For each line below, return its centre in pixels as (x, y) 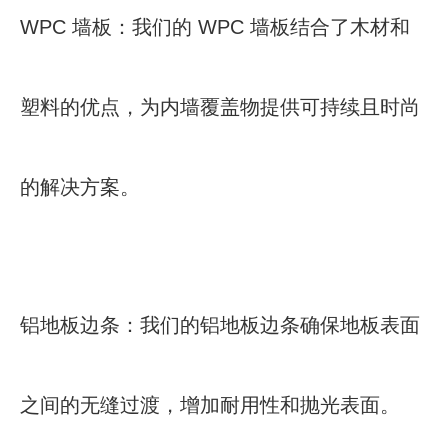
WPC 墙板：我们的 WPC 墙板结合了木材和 (215, 27)
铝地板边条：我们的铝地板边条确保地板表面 (220, 325)
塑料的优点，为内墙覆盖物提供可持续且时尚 (220, 107)
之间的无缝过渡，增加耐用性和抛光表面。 (210, 405)
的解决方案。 (80, 187)
